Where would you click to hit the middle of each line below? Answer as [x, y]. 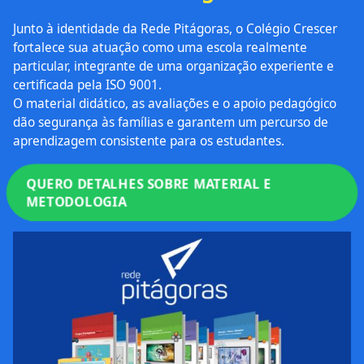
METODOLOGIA [81, 202]
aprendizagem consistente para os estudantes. [149, 141]
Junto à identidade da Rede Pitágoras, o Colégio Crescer [175, 29]
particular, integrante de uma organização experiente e [173, 67]
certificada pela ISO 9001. [87, 85]
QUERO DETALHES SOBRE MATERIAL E [150, 184]
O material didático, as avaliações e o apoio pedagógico [175, 104]
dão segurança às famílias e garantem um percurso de [171, 123]
